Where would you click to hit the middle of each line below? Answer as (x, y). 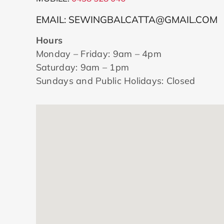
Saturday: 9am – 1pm (82, 67)
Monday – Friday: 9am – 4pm (98, 54)
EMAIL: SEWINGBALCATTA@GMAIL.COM (126, 20)
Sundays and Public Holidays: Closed (115, 81)
